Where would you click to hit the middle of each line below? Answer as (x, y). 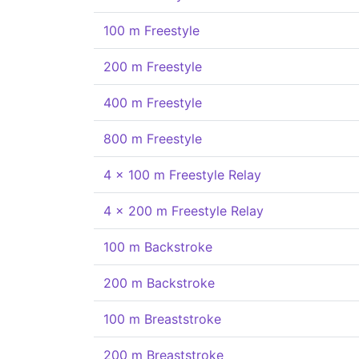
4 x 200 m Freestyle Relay (184, 211)
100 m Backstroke (158, 247)
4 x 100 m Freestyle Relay (182, 175)
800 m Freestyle (153, 139)
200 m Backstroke (159, 283)
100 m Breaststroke (162, 319)
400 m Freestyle (153, 103)
